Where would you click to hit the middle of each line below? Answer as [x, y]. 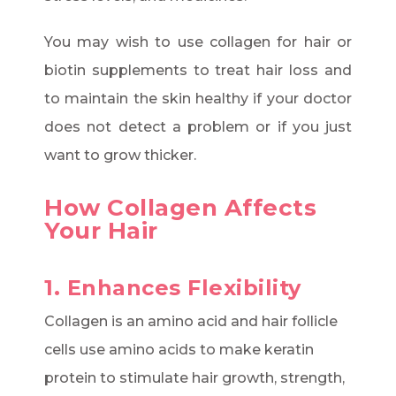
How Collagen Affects [180, 208]
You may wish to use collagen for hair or [198, 42]
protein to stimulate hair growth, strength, [194, 378]
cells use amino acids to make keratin [179, 350]
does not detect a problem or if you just [198, 127]
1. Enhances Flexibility [173, 288]
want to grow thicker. [120, 156]
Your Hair [101, 231]
